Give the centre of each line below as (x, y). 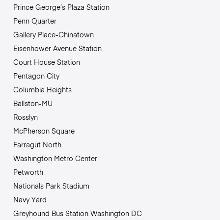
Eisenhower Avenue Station (57, 48)
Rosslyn (25, 117)
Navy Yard (30, 199)
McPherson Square (44, 130)
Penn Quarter (35, 20)
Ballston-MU (33, 103)
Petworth (28, 172)
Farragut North (37, 144)
